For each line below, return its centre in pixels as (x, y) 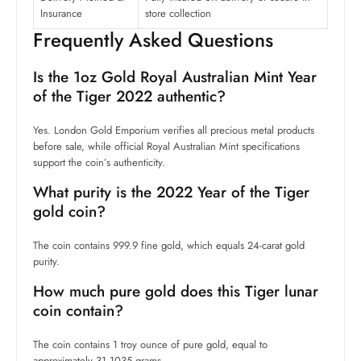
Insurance (61, 14)
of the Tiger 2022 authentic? (129, 97)
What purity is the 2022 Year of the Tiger (171, 193)
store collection (178, 14)
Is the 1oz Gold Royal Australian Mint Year (175, 77)
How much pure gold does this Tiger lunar (176, 292)
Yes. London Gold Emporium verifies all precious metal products (174, 131)
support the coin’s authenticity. (99, 163)
